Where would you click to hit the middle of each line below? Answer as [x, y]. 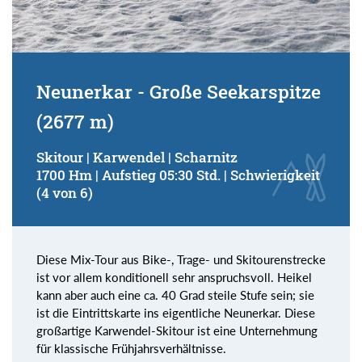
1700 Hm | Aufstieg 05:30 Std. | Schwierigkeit [178, 175]
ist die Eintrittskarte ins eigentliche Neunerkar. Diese [176, 313]
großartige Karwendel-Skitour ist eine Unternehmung [177, 331]
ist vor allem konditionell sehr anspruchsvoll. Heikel [174, 278]
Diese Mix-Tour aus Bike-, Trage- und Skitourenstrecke [181, 260]
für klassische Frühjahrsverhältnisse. [131, 349]
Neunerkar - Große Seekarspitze [179, 92]
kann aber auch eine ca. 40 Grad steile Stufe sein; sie [175, 295]
